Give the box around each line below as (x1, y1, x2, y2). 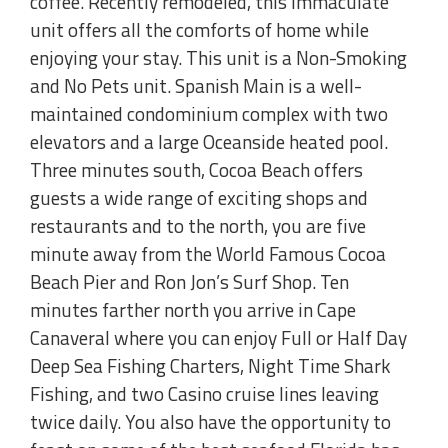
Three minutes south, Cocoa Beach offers (30, 155, 363, 185)
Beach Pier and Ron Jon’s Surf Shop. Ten (30, 267, 349, 297)
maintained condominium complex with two (30, 99, 388, 129)
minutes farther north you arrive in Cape (30, 295, 356, 325)
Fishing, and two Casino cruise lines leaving (30, 379, 379, 409)
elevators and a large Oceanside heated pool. (30, 127, 388, 157)
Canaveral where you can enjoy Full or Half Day (30, 323, 407, 353)
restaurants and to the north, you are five (30, 211, 366, 241)
